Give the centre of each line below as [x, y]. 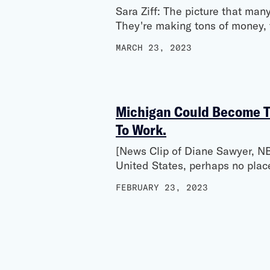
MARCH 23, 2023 [154, 48]
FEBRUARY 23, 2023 [162, 188]
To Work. [141, 130]
